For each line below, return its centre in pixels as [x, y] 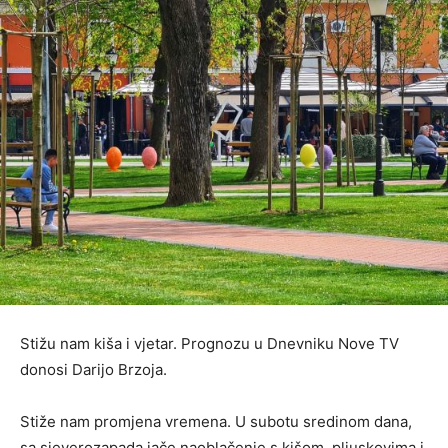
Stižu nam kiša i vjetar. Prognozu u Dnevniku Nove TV [209, 344]
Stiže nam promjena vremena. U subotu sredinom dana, [216, 422]
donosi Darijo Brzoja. [93, 370]
